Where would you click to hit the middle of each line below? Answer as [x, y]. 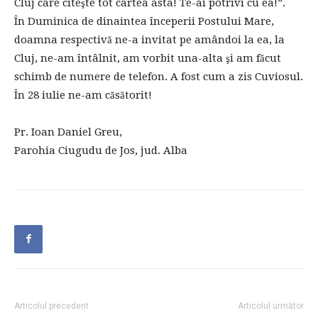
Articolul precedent [51, 306]
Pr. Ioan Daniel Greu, [68, 132]
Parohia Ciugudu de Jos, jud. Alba [101, 150]
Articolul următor [271, 306]
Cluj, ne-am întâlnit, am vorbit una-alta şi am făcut [148, 58]
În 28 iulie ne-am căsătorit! [83, 95]
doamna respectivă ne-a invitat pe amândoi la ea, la [149, 39]
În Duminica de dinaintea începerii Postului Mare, [144, 21]
